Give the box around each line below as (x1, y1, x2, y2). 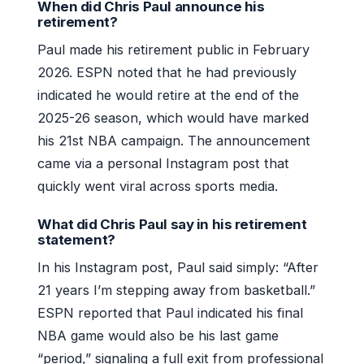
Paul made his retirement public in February (37, 41, 310, 58)
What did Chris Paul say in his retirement (37, 215, 307, 232)
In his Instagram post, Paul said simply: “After (37, 258, 318, 275)
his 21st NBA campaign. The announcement (37, 132, 310, 149)
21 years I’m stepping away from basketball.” (37, 281, 315, 298)
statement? (37, 231, 115, 248)
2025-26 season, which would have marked (37, 109, 309, 126)
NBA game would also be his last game (37, 327, 279, 344)
